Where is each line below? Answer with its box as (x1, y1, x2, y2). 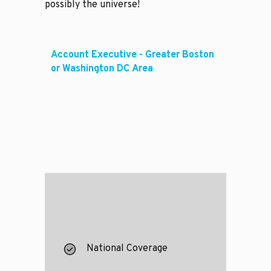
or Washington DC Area (51, 63, 153, 76)
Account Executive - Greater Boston (51, 49, 214, 62)
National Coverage (86, 243, 168, 255)
